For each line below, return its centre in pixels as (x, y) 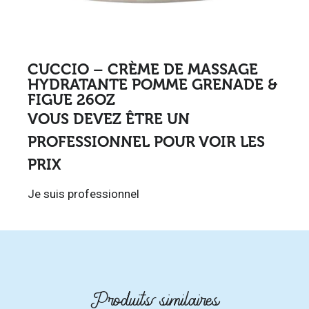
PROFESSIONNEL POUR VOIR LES (146, 141)
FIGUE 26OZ (71, 99)
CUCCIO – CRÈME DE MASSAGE (143, 69)
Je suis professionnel (83, 194)
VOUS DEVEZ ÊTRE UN (109, 119)
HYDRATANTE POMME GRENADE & (152, 84)
